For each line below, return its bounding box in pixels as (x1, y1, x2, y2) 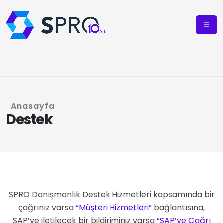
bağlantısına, (152, 202, 205, 213)
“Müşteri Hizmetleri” (76, 202, 152, 213)
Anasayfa (11, 100, 55, 111)
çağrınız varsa (18, 202, 76, 213)
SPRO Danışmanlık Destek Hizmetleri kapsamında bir (8, 189, 215, 200)
